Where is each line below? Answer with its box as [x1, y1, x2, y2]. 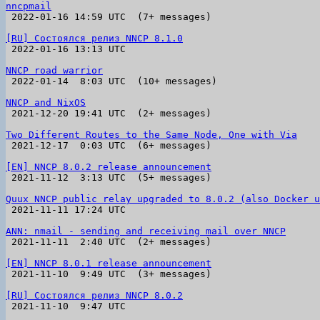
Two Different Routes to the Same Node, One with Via [6, 129, 297, 140]
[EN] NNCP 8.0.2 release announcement [6, 161, 211, 172]
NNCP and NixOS [6, 97, 86, 108]
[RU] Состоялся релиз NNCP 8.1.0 [6, 33, 183, 44]
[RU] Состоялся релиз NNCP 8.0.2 [6, 290, 183, 301]
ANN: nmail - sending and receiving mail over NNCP [6, 226, 286, 236]
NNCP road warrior [6, 65, 103, 76]
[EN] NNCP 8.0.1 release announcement [6, 258, 211, 269]
